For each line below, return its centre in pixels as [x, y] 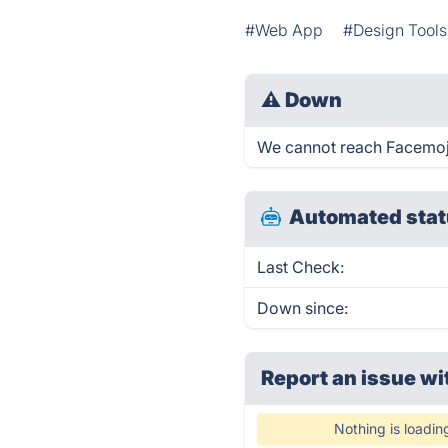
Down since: [303, 308]
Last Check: [301, 267]
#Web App [284, 30]
